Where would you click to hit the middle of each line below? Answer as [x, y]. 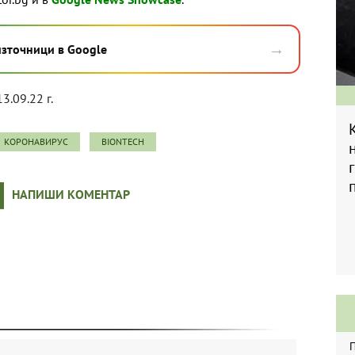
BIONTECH [123, 142]
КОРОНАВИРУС [36, 142]
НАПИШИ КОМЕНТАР [71, 195]
